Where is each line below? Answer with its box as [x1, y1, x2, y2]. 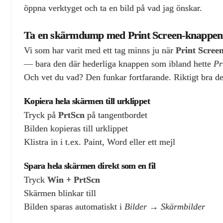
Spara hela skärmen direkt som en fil [24, 160, 156, 171]
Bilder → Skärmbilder [124, 202, 205, 212]
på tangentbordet [87, 110, 147, 120]
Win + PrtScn [47, 175, 100, 185]
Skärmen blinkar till [24, 188, 96, 199]
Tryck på [24, 110, 58, 120]
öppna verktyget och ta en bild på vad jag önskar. [24, 3, 202, 13]
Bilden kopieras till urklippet [24, 123, 128, 134]
